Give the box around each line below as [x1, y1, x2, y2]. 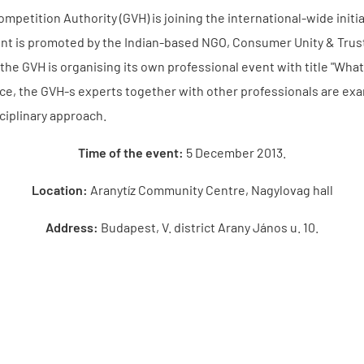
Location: [31, 181, 90, 197]
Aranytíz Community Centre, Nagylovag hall [89, 181, 333, 197]
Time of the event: [78, 144, 186, 160]
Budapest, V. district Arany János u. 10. [98, 219, 318, 235]
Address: [45, 219, 98, 235]
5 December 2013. [186, 144, 286, 160]
